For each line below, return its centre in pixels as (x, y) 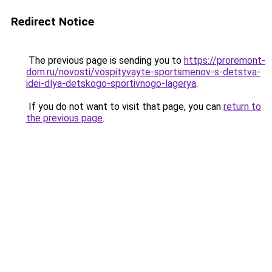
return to (242, 107)
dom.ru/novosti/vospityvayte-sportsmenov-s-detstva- (143, 72)
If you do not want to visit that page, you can (125, 107)
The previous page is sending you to (105, 60)
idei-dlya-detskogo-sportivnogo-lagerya (111, 83)
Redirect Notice (53, 22)
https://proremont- (225, 60)
